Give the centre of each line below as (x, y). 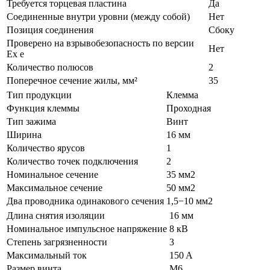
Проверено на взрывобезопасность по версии (100, 43)
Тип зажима (31, 121)
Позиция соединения (50, 30)
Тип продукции (39, 95)
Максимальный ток (47, 255)
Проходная (189, 108)
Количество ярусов (46, 148)
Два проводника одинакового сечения (85, 201)
